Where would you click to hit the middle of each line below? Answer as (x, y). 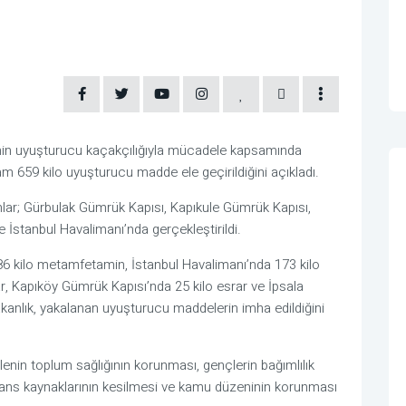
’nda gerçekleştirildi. (183, 230)
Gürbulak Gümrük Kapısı (94, 208)
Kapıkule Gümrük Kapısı (239, 208)
